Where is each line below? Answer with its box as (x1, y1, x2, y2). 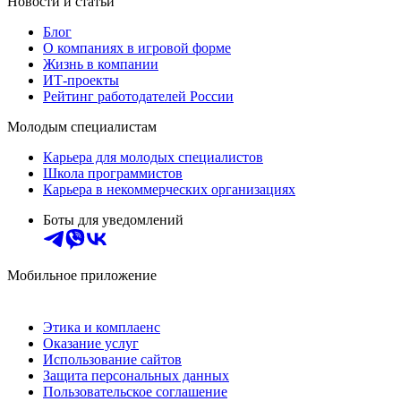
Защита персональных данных (43, 367, 229, 383)
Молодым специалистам (7, 118, 157, 134)
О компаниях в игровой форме (43, 39, 231, 55)
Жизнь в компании (43, 55, 158, 72)
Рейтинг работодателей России (43, 88, 234, 104)
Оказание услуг (43, 335, 139, 351)
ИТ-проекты (43, 72, 119, 88)
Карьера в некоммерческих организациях (43, 181, 295, 197)
